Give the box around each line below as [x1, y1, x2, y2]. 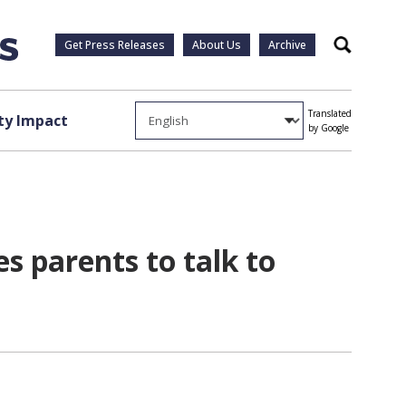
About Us [192, 37, 241, 53]
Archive [268, 37, 306, 53]
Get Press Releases [64, 37, 165, 53]
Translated [308, 107, 352, 120]
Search [342, 43, 379, 58]
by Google [308, 121, 349, 134]
